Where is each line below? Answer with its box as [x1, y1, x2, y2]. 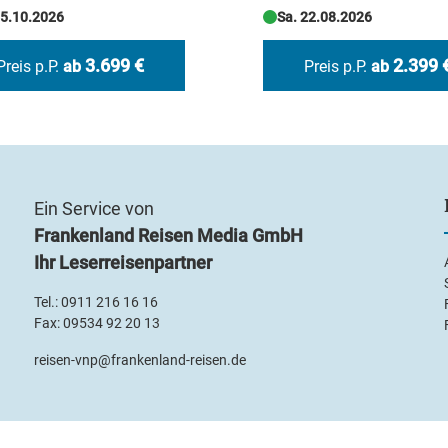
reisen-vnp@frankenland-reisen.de [34, 352, 246, 369]
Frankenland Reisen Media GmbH [34, 225, 303, 247]
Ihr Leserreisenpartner [34, 252, 212, 274]
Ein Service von [34, 198, 154, 220]
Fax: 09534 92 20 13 [34, 315, 160, 332]
